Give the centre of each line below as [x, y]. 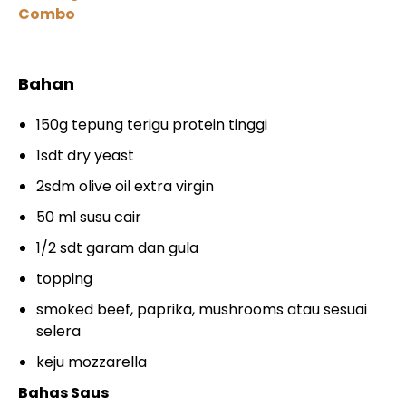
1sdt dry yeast [85, 155]
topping [64, 278]
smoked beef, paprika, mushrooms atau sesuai [202, 309]
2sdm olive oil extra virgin [125, 186]
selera [58, 331]
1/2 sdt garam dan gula [117, 247]
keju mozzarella [92, 362]
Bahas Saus [63, 392]
